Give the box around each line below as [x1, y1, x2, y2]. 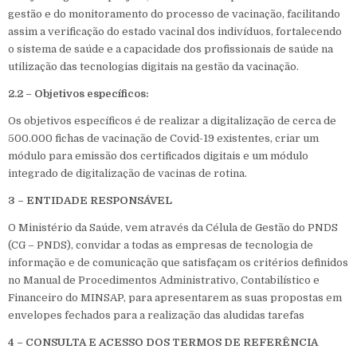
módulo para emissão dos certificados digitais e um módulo [8, 150, 308, 162]
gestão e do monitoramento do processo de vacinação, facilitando [8, 8, 340, 20]
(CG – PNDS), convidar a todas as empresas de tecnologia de [8, 239, 313, 251]
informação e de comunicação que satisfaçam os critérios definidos [8, 257, 348, 269]
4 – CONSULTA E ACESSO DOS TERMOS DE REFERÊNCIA [8, 336, 318, 348]
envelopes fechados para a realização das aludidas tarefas [8, 309, 304, 321]
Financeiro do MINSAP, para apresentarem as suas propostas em [8, 292, 342, 304]
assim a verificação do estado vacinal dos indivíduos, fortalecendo [8, 25, 342, 37]
